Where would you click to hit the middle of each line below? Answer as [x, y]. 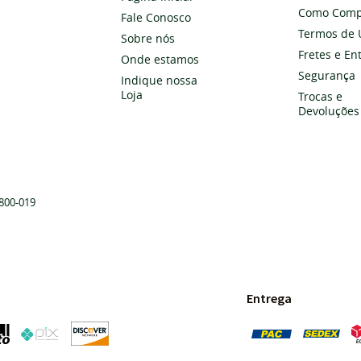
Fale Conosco [156, 17]
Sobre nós [148, 38]
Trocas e [321, 96]
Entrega [269, 298]
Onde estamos [160, 59]
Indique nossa [159, 80]
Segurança [327, 75]
